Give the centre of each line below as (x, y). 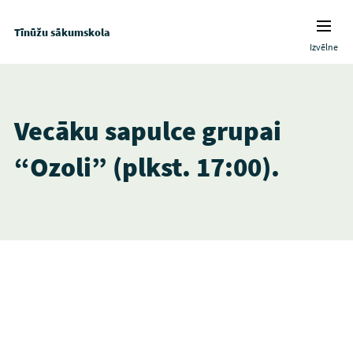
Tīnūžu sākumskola (62, 32)
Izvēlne (324, 47)
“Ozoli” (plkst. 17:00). (147, 167)
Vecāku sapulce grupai (147, 131)
